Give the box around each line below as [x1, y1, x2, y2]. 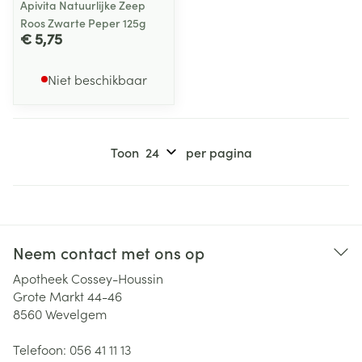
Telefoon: [13, 340, 69, 358]
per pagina [185, 143, 252, 161]
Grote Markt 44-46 [13, 287, 122, 305]
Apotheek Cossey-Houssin [13, 269, 163, 287]
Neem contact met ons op [13, 241, 204, 263]
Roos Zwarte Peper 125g [20, 15, 146, 31]
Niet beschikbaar [47, 70, 147, 88]
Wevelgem [45, 305, 107, 322]
